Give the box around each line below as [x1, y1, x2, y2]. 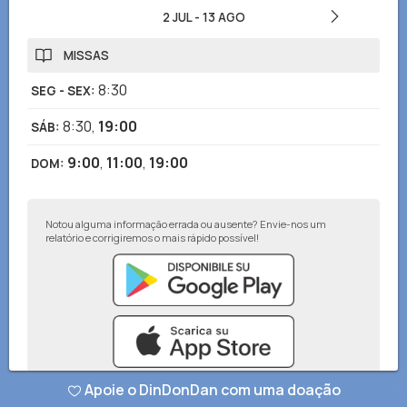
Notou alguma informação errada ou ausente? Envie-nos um [45, 217, 326, 231]
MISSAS [64, 47, 109, 64]
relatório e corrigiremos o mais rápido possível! [45, 231, 259, 244]
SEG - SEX [31, 83, 91, 99]
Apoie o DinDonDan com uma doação [84, 380, 341, 400]
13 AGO [202, 9, 245, 25]
